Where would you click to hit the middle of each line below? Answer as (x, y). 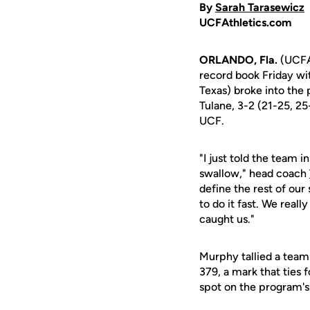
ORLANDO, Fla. (238, 60)
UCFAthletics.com (245, 22)
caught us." (227, 219)
